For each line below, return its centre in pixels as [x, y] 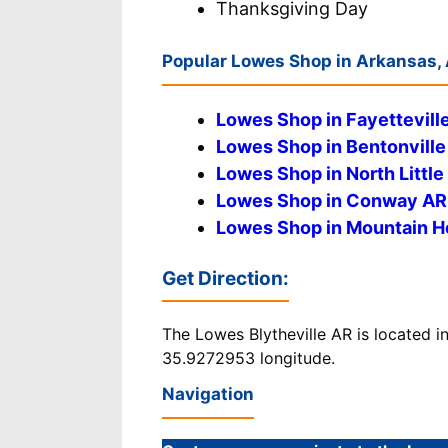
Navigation [208, 393]
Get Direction [222, 278]
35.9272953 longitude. [248, 357]
